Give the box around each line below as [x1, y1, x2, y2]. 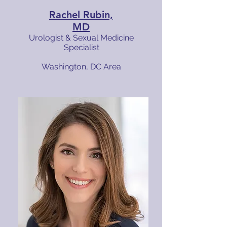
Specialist [63, 43, 99, 52]
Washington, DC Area [42, 62, 121, 71]
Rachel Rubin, [49, 9, 113, 21]
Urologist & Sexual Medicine [29, 33, 134, 43]
